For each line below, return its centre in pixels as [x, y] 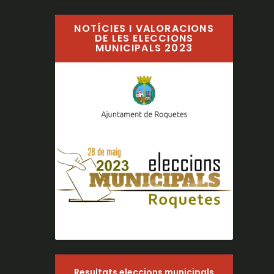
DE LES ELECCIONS [144, 38]
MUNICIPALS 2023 [144, 48]
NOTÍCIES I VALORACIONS [144, 28]
